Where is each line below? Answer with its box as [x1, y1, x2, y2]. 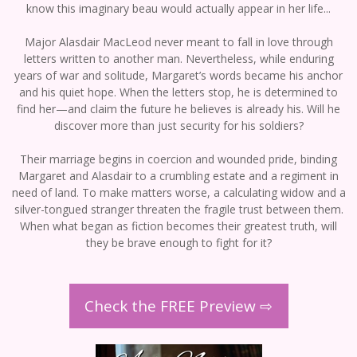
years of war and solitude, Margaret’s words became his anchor [14, 68, 343, 84]
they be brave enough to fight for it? [85, 235, 272, 251]
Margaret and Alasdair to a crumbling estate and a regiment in [18, 168, 339, 184]
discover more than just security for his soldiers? [53, 118, 304, 134]
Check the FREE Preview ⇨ [84, 296, 273, 317]
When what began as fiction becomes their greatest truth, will [20, 218, 337, 234]
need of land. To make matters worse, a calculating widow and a [11, 185, 346, 201]
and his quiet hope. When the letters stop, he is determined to [19, 84, 338, 100]
